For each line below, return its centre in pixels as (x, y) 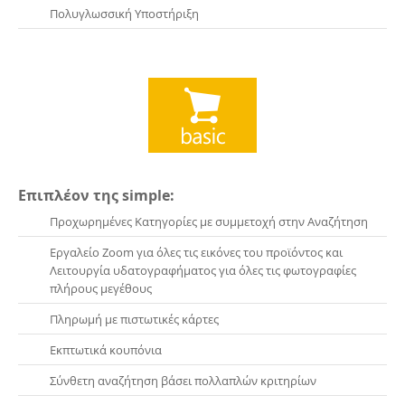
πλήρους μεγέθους (101, 289)
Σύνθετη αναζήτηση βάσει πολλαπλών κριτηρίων (183, 381)
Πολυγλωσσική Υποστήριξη (124, 14)
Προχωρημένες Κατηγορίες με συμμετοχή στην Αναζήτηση (209, 222)
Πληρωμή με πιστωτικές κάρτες (134, 320)
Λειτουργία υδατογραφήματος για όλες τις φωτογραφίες (203, 271)
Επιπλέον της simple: (96, 196)
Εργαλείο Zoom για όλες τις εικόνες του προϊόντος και (196, 253)
